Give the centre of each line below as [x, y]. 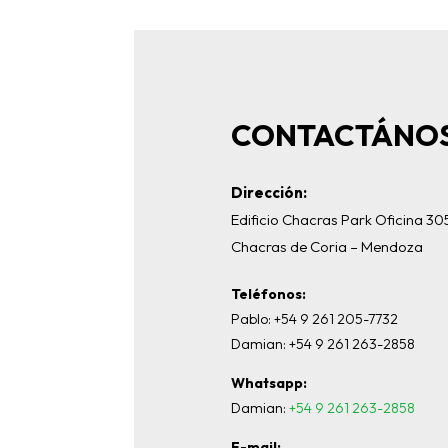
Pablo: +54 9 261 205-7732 [315, 318]
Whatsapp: [269, 382]
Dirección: [269, 192]
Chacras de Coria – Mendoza [327, 246]
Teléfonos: [269, 293]
